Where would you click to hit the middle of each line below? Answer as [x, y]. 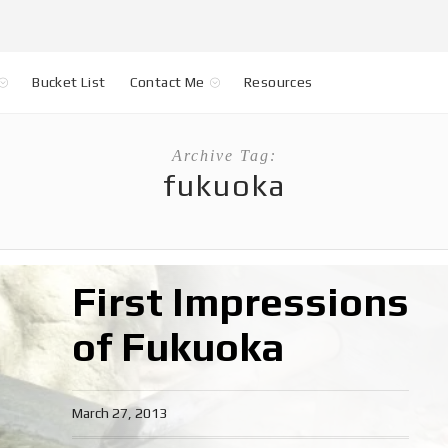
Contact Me [167, 82]
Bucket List [69, 82]
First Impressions [240, 302]
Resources [278, 82]
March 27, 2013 [119, 413]
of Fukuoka [177, 347]
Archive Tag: [224, 155]
